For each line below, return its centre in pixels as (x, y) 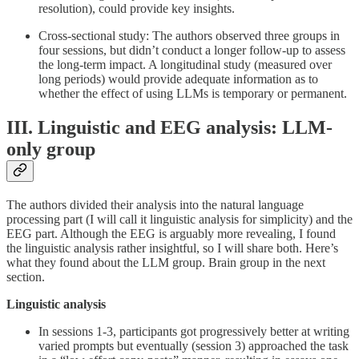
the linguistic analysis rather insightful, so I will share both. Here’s (172, 248)
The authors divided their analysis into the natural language (155, 204)
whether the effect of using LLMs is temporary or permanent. (193, 94)
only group (51, 149)
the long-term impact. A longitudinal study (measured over (185, 65)
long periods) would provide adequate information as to (178, 79)
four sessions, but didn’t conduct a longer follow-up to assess (192, 50)
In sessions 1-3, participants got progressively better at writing (194, 331)
